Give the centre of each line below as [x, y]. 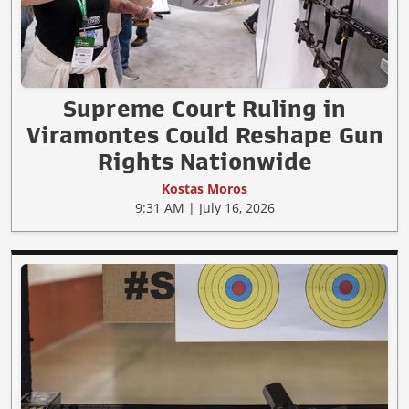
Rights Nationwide [204, 161]
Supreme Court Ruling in [204, 108]
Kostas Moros [204, 188]
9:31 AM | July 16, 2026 [204, 207]
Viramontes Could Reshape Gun [204, 135]
